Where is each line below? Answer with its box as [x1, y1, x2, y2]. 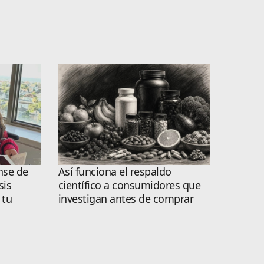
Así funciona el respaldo [58, 164, 171, 179]
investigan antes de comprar [58, 191, 193, 206]
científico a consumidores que [58, 177, 200, 192]
